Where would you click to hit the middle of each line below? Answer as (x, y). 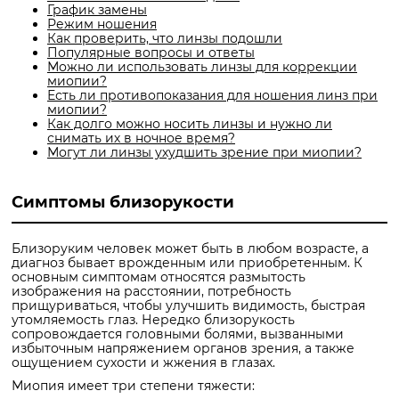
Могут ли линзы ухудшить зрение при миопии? (204, 153)
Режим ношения (102, 24)
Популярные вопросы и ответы (151, 53)
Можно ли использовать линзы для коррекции (202, 67)
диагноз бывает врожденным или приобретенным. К (187, 263)
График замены (97, 10)
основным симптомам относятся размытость (159, 277)
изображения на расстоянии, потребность (151, 292)
